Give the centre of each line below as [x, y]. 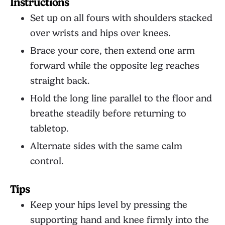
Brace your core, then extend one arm [113, 51]
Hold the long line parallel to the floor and [121, 98]
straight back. [60, 81]
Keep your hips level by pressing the [109, 205]
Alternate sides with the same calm [106, 146]
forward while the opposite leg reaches [115, 66]
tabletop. [49, 129]
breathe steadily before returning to [108, 114]
